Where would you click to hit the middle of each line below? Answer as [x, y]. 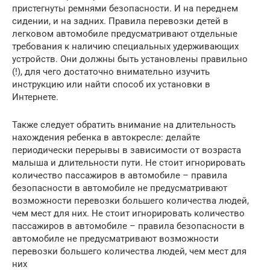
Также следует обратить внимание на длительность [124, 125]
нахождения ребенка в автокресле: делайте [106, 137]
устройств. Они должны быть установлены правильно [130, 59]
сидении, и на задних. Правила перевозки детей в [120, 21]
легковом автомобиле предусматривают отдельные [125, 34]
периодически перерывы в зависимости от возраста [127, 150]
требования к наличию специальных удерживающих [125, 46]
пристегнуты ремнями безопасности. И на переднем [125, 8]
